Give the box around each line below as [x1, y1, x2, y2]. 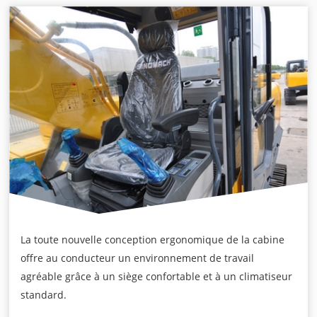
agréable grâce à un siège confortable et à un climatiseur [21, 270, 293, 283]
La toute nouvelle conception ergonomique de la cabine [21, 233, 285, 246]
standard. [21, 288, 67, 301]
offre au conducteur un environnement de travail [21, 251, 255, 265]
